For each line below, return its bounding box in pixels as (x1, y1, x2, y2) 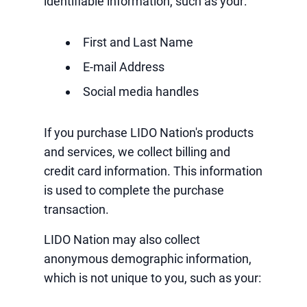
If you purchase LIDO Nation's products (44, 125, 254, 140)
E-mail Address (83, 60, 164, 74)
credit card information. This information (44, 164, 262, 178)
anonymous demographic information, (44, 251, 251, 266)
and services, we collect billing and (44, 145, 230, 159)
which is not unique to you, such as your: (44, 271, 261, 285)
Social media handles (83, 84, 199, 99)
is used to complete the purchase (44, 183, 224, 197)
